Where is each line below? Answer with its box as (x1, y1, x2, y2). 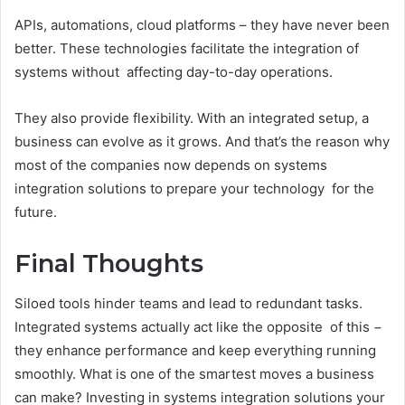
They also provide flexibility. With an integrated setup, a (14, 108, 369, 127)
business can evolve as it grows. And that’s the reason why (14, 132, 390, 150)
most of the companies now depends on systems (14, 155, 327, 174)
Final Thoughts (14, 248, 203, 278)
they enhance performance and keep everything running (14, 342, 376, 360)
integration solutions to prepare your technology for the (14, 179, 374, 197)
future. (14, 202, 57, 221)
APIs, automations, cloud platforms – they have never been (14, 15, 390, 33)
